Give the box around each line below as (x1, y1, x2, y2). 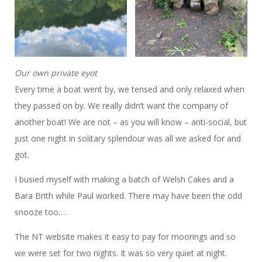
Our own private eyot (15, 67, 97, 79)
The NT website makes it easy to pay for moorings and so (15, 231, 236, 243)
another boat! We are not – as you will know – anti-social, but (15, 116, 247, 128)
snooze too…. (15, 206, 67, 218)
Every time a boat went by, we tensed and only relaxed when (15, 84, 244, 95)
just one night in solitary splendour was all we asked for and (15, 133, 241, 144)
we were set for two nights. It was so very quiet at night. (15, 247, 227, 259)
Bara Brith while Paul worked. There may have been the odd (15, 190, 242, 202)
